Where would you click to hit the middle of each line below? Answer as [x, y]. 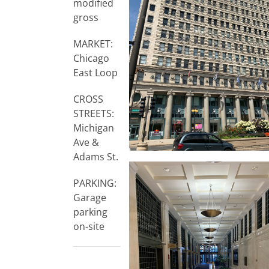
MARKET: [93, 44]
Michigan [94, 128]
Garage [90, 198]
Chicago [91, 59]
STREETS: [94, 114]
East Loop [95, 73]
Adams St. [96, 157]
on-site [89, 227]
